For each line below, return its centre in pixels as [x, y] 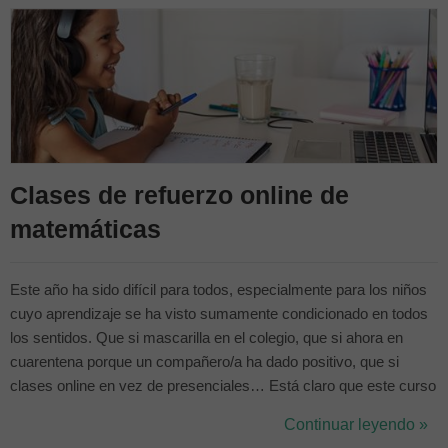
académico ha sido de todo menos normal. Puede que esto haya [219, 410]
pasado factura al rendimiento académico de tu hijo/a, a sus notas [223, 434]
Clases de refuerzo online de [179, 195]
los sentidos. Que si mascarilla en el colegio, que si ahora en [206, 338]
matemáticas [85, 229]
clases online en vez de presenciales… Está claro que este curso [223, 386]
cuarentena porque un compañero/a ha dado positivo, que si [204, 362]
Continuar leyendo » [356, 424]
